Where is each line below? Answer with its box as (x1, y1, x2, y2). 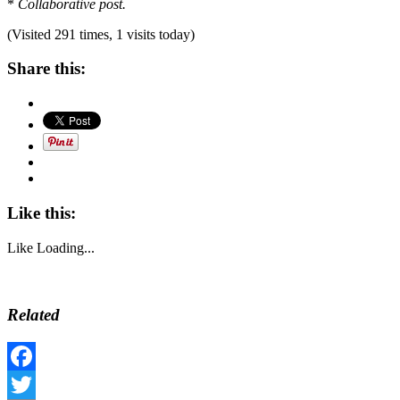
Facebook (7, 377, 62, 392)
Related (7, 305, 60, 325)
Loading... (37, 239, 95, 255)
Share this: (7, 59, 86, 79)
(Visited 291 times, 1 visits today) (7, 26, 195, 42)
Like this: (7, 203, 76, 222)
